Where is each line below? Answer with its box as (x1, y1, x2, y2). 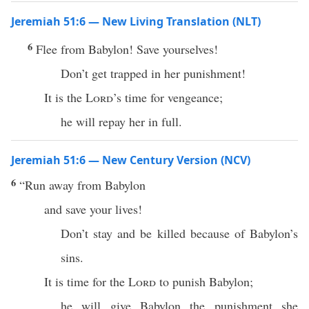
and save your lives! (44, 201, 142, 217)
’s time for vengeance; (113, 89, 223, 106)
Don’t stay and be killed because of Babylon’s (61, 225, 298, 241)
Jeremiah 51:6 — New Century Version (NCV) (11, 152, 250, 168)
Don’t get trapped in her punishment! (61, 65, 246, 81)
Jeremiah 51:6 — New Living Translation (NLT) (11, 14, 261, 29)
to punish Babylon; (156, 273, 253, 290)
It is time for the (44, 273, 128, 290)
